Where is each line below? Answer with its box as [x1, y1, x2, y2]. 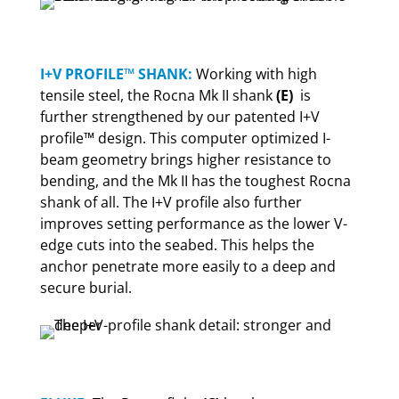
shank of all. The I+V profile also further [39, 192, 302, 212]
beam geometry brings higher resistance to [39, 150, 331, 169]
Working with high [191, 64, 317, 84]
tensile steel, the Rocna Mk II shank [39, 85, 276, 105]
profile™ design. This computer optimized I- [39, 128, 330, 148]
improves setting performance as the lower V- [39, 214, 347, 233]
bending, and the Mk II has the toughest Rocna [39, 171, 351, 191]
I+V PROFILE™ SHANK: [39, 64, 192, 84]
